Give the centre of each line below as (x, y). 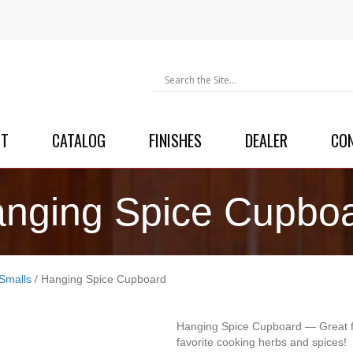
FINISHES (175, 140)
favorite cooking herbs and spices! (262, 342)
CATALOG (78, 140)
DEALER (266, 140)
